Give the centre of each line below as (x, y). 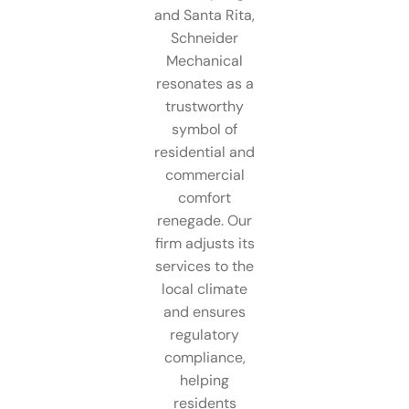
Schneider (204, 37)
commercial (204, 174)
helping (204, 380)
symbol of (204, 129)
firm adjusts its (204, 243)
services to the (204, 266)
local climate (204, 288)
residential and (204, 152)
